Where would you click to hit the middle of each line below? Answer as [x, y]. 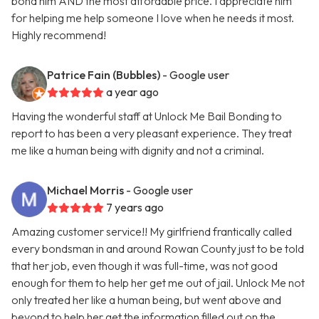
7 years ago [135, 208]
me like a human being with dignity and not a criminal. [138, 151]
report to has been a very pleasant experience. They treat [152, 134]
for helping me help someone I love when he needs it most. [153, 18]
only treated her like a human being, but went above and [146, 300]
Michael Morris [85, 190]
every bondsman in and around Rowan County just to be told [158, 249]
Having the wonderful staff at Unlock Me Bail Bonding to [147, 116]
